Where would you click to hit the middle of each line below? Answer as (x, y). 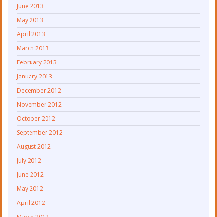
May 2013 (30, 20)
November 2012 (39, 105)
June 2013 (31, 6)
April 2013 (31, 34)
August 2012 (34, 147)
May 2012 (30, 189)
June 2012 (31, 175)
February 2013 (37, 62)
